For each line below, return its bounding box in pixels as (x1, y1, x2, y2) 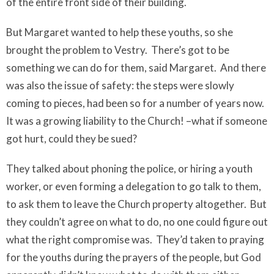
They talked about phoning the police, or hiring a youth (6, 162, 253, 175)
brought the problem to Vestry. (6, 43, 147, 56)
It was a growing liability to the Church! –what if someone (6, 114, 267, 127)
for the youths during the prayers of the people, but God (6, 251, 261, 264)
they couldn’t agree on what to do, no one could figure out (6, 215, 268, 228)
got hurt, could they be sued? (6, 132, 139, 145)
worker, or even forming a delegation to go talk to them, (6, 180, 261, 193)
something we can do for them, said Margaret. (6, 61, 217, 74)
